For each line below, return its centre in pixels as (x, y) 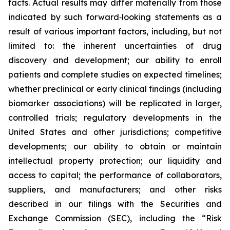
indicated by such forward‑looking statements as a (115, 17)
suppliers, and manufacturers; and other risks (115, 189)
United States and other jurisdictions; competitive (115, 132)
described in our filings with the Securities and (115, 204)
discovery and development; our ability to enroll (115, 60)
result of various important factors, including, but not (115, 31)
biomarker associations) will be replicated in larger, (115, 103)
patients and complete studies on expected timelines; (115, 74)
